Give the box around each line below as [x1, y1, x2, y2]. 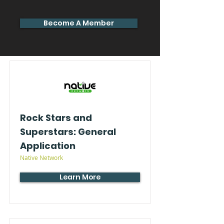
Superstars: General [20, 125, 116, 138]
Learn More [59, 172, 100, 182]
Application [20, 139, 75, 152]
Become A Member [43, 18, 114, 28]
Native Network [20, 153, 63, 161]
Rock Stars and [20, 111, 92, 124]
